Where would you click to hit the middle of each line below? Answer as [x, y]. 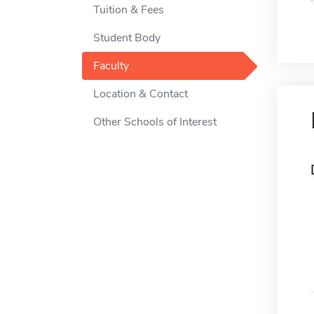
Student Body [127, 38]
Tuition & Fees [129, 10]
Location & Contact [141, 94]
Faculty [111, 66]
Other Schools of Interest [155, 122]
